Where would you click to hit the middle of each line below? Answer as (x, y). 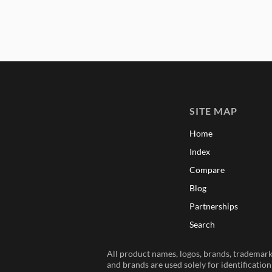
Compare (207, 169)
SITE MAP (213, 110)
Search (202, 224)
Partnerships (213, 206)
